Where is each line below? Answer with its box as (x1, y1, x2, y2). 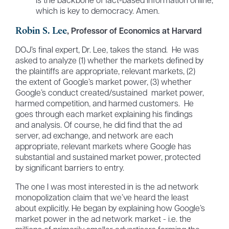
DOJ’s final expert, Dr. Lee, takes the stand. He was (15, 47, 199, 55)
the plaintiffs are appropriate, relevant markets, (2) (15, 68, 195, 77)
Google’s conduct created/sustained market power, (15, 89, 204, 98)
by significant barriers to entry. (15, 165, 124, 173)
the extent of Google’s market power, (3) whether (15, 79, 192, 87)
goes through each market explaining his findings (15, 111, 193, 120)
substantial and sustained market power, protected (15, 154, 200, 163)
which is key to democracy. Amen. (35, 8, 159, 16)
